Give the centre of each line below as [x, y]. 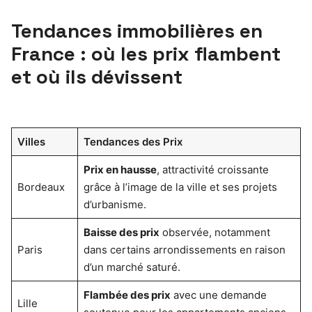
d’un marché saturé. [132, 267]
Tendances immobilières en [137, 30]
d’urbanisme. [115, 204]
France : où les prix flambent [146, 53]
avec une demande [218, 295]
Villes [31, 141]
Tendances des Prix [133, 141]
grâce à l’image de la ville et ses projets [180, 187]
